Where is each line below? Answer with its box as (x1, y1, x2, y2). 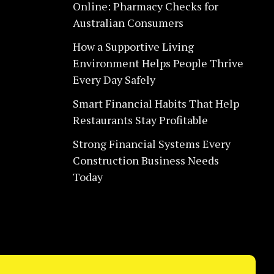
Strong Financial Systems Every (72, 136, 231, 151)
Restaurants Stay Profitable (72, 113, 208, 127)
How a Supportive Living (72, 39, 194, 54)
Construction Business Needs (72, 153, 219, 168)
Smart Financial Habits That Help (72, 96, 239, 111)
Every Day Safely (72, 72, 155, 87)
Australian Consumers (72, 15, 183, 30)
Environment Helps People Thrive (72, 56, 243, 70)
